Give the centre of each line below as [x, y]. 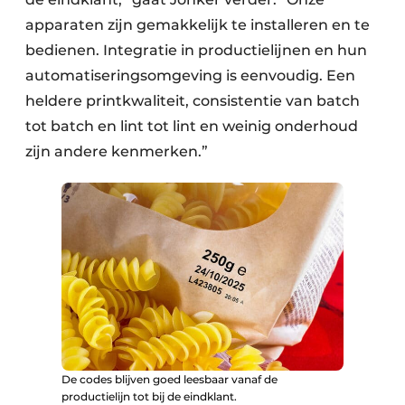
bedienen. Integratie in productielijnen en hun [196, 51]
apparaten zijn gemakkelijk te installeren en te [198, 25]
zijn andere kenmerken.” [117, 152]
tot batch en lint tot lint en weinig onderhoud [192, 127]
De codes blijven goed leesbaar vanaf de [170, 379]
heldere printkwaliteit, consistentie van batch [193, 101]
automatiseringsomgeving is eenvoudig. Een [190, 76]
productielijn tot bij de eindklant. [149, 396]
